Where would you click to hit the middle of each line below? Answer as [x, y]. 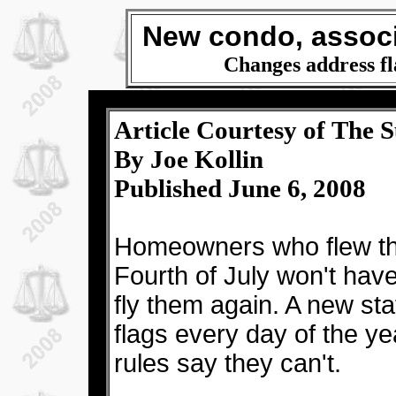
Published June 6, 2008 [240, 188]
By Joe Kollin [189, 159]
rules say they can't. [228, 363]
